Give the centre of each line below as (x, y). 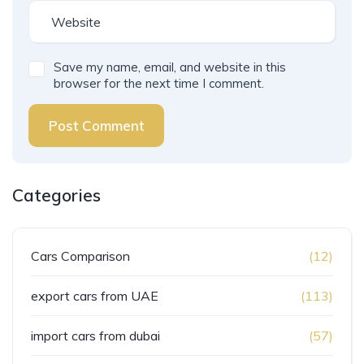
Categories (56, 195)
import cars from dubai (95, 336)
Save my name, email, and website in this (170, 67)
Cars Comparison (80, 256)
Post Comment (96, 126)
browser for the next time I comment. (159, 84)
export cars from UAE (95, 296)
